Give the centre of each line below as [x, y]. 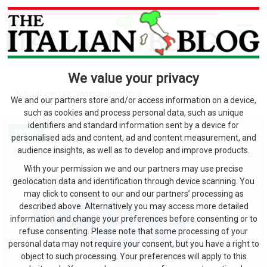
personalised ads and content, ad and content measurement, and [133, 138]
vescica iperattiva [108, 93]
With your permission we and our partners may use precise [133, 169]
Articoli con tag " [45, 93]
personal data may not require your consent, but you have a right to [133, 244]
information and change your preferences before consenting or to [133, 219]
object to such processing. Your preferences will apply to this [133, 257]
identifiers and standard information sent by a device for [133, 125]
